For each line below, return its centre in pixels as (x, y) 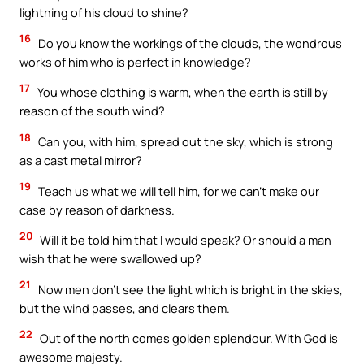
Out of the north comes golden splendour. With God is (188, 338)
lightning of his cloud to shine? (104, 13)
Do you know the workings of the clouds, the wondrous (189, 43)
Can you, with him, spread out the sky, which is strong (184, 141)
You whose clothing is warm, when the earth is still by (182, 92)
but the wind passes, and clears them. (125, 308)
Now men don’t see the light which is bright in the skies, (189, 289)
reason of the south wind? (92, 111)
